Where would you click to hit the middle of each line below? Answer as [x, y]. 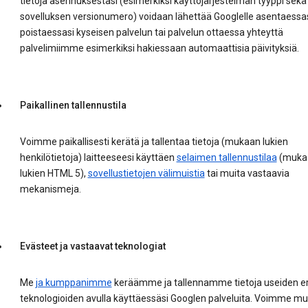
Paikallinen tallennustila [73, 106]
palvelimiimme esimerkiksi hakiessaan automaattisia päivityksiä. [159, 48]
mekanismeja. [50, 189]
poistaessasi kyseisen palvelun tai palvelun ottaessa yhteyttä [151, 33]
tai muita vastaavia [247, 174]
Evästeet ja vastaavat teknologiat [92, 246]
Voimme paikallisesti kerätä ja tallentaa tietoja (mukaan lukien [154, 142]
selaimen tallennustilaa [227, 158]
